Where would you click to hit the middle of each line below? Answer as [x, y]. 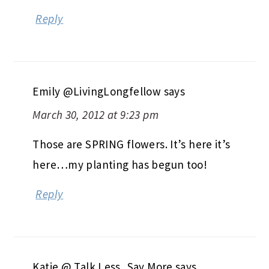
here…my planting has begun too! [120, 164]
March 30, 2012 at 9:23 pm [95, 114]
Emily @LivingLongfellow [97, 91]
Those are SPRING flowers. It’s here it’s [131, 144]
